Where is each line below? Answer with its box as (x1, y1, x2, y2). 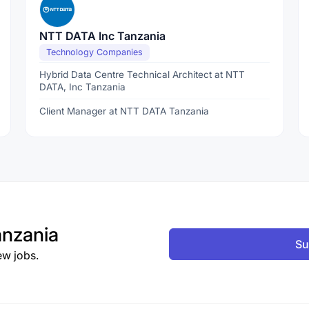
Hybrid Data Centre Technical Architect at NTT (39, 69, 245, 80)
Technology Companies (46, 47, 143, 57)
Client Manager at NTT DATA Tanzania (39, 106, 209, 117)
